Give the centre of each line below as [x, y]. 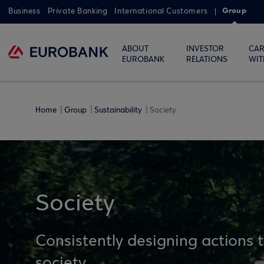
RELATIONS [207, 60]
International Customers [161, 11]
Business [24, 11]
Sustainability [119, 110]
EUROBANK [143, 60]
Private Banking [77, 11]
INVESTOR [205, 49]
